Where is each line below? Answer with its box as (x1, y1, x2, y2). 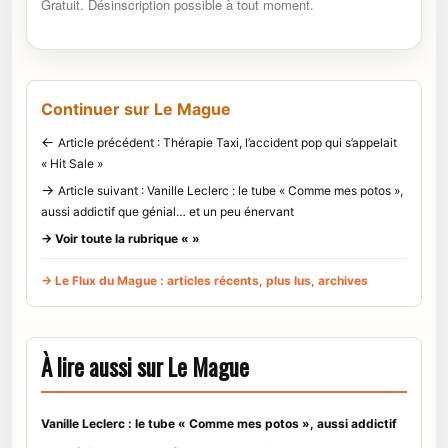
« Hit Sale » (41, 156, 103, 172)
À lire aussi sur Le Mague (41, 350, 249, 385)
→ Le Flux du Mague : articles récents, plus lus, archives (41, 273, 368, 289)
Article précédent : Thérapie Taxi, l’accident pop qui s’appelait (58, 135, 397, 151)
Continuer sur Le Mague (41, 99, 231, 120)
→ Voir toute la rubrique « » (41, 231, 200, 247)
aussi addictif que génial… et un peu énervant (41, 204, 294, 220)
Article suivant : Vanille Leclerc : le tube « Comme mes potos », (58, 183, 403, 199)
